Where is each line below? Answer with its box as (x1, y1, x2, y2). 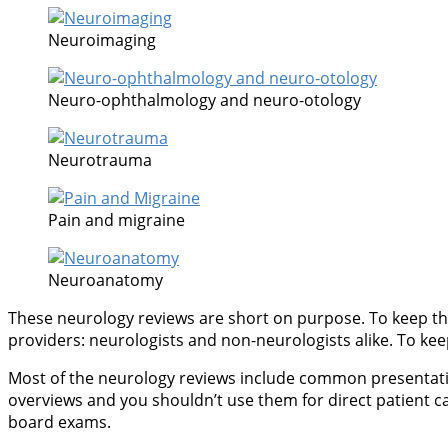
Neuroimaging (48, 28, 156, 51)
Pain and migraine (48, 208, 185, 231)
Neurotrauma (48, 148, 152, 171)
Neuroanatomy (48, 268, 163, 291)
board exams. (8, 410, 111, 433)
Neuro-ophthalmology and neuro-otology (48, 88, 361, 111)
